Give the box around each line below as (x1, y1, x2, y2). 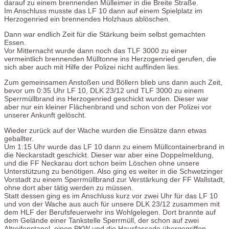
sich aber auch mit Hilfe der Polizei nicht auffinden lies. (4, 62, 180, 71)
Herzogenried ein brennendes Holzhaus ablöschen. (4, 14, 170, 23)
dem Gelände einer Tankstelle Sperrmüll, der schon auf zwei (4, 216, 199, 224)
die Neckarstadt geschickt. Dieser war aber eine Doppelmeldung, (4, 150, 214, 159)
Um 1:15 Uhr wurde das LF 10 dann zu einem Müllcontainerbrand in (4, 142, 224, 151)
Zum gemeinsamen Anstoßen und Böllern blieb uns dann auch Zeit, (4, 78, 222, 86)
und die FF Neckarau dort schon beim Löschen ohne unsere (4, 158, 199, 167)
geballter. (4, 134, 34, 143)
